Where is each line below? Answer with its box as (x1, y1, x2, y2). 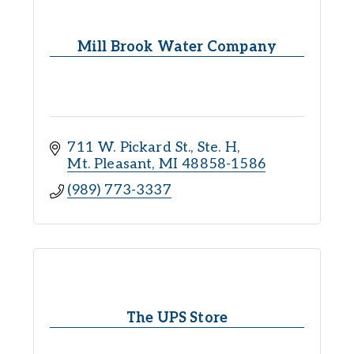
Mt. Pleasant (67, 155, 153, 172)
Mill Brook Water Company (77, 38, 277, 55)
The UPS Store (126, 309, 228, 326)
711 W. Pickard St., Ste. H (67, 138, 237, 156)
